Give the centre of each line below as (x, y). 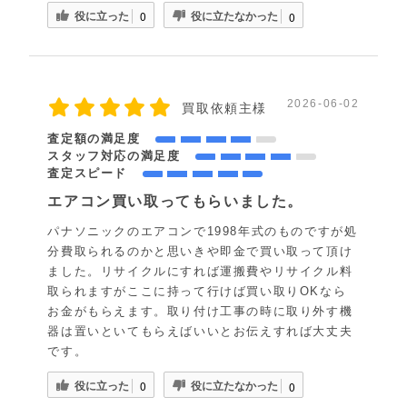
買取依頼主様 (225, 109)
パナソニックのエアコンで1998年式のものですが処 (203, 232)
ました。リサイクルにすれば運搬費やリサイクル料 (200, 272)
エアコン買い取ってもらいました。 (176, 202)
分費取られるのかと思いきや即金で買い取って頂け (200, 252)
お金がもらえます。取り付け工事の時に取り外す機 (200, 312)
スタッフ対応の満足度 (119, 156)
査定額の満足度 (99, 139)
